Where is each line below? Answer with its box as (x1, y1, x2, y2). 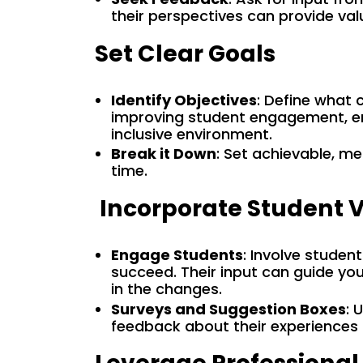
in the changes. (111, 279, 222, 300)
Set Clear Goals (95, 36, 275, 70)
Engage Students (111, 245, 243, 266)
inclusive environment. (111, 123, 272, 144)
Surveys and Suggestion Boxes (111, 298, 346, 319)
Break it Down (111, 143, 216, 164)
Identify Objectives (111, 89, 257, 110)
